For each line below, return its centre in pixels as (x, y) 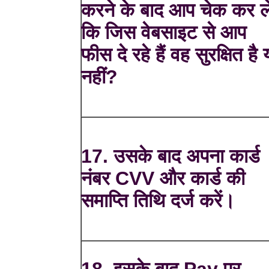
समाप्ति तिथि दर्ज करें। (159, 201)
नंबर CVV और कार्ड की (163, 179)
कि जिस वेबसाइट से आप (164, 33)
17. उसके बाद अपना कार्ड (171, 156)
